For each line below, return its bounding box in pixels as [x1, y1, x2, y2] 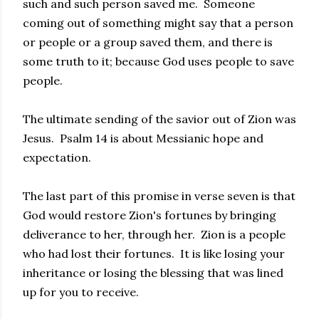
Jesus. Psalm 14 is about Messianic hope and [23, 131, 263, 145]
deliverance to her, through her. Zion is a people [23, 227, 286, 241]
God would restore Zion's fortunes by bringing [23, 208, 276, 222]
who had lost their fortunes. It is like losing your [23, 246, 285, 261]
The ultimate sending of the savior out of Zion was [23, 112, 296, 126]
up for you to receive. [23, 285, 139, 299]
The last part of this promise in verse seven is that [23, 189, 296, 203]
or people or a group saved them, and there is [23, 35, 273, 49]
